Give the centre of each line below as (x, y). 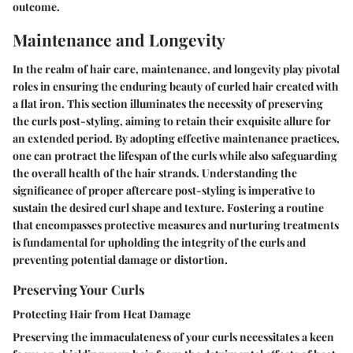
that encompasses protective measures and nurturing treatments (176, 225)
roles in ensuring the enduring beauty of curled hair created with (176, 87)
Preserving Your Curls (79, 290)
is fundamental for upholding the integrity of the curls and (159, 243)
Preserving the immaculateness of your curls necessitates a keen (173, 337)
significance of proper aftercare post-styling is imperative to (164, 191)
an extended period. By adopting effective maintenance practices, (176, 139)
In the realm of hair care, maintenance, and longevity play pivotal (176, 69)
